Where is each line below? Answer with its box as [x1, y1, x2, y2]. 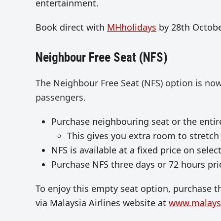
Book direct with [36, 21, 107, 34]
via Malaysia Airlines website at [36, 197, 169, 209]
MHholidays [107, 21, 156, 34]
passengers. [36, 91, 88, 104]
